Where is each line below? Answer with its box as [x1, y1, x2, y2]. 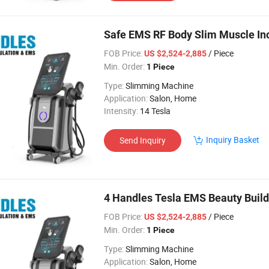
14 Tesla [140, 105, 171, 116]
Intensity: [104, 105, 138, 116]
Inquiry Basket [206, 134, 259, 145]
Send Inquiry [119, 134, 166, 146]
